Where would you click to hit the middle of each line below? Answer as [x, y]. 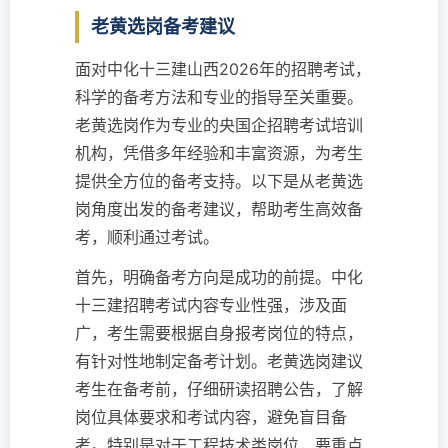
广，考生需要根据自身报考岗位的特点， [219, 333]
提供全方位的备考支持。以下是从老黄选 [219, 181]
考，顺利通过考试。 [147, 237]
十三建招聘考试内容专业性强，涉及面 [211, 305]
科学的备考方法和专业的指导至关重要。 [219, 97]
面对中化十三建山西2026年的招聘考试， [223, 69]
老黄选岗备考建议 [163, 27]
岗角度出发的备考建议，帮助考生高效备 [219, 209]
